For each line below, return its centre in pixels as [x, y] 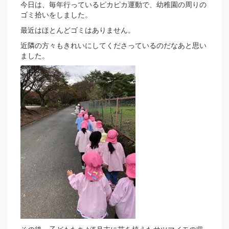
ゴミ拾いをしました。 [56, 14]
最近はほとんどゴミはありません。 [78, 30]
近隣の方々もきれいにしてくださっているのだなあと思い [113, 45]
